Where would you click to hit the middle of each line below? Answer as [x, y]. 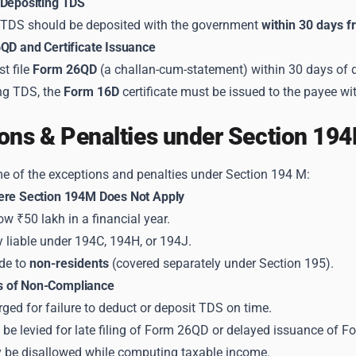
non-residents [69, 263]
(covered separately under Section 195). [221, 263]
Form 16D [91, 92]
